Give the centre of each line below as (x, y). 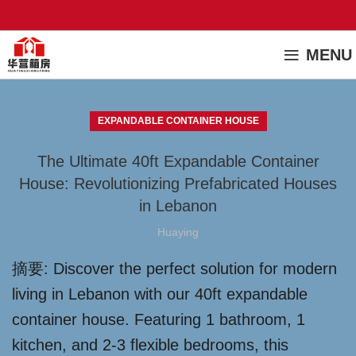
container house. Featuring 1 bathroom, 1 (159, 319)
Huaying (178, 232)
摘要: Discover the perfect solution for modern (174, 269)
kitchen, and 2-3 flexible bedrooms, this (150, 345)
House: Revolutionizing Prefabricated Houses (178, 184)
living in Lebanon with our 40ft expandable (160, 294)
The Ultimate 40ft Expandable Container (178, 161)
